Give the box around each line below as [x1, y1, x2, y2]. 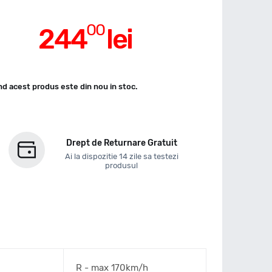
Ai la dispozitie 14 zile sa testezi [64, 152, 178, 161]
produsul [105, 161, 138, 170]
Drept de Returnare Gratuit [66, 138, 177, 148]
